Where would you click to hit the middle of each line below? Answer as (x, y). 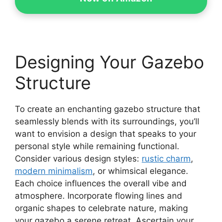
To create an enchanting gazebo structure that (108, 109)
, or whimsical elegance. (140, 171)
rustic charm (166, 158)
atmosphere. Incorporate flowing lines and (99, 195)
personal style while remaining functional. (97, 146)
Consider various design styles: (78, 158)
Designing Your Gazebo (110, 62)
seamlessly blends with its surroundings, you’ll (107, 121)
